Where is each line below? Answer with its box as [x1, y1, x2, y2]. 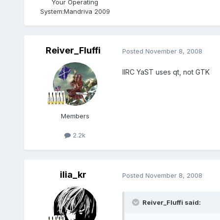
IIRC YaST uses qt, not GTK [122, 68, 210, 77]
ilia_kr [59, 169, 86, 180]
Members [60, 112, 89, 120]
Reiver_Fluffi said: [142, 198, 201, 206]
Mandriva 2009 [63, 7, 110, 15]
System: [40, 7, 64, 15]
